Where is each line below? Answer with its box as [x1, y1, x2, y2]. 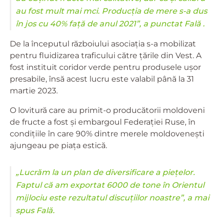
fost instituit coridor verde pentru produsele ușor [10, 62, 201, 72]
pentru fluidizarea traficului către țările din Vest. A [10, 50, 201, 60]
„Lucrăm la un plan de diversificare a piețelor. [16, 167, 195, 177]
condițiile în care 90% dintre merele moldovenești [10, 129, 204, 138]
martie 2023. [10, 86, 58, 95]
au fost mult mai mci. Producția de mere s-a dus [16, 6, 207, 16]
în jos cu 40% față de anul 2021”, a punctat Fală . [16, 19, 205, 28]
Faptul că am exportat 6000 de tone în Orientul [16, 180, 204, 190]
